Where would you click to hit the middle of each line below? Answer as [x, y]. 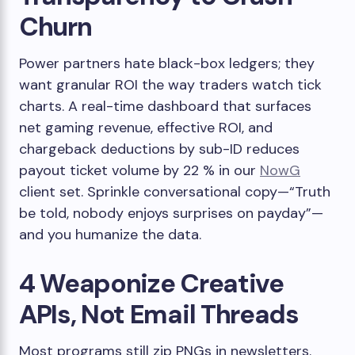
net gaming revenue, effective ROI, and [146, 128]
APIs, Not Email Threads [159, 314]
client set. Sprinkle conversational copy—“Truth [175, 192]
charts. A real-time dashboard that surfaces [165, 106]
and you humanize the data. [110, 235]
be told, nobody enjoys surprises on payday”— [171, 213]
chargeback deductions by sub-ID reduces [159, 149]
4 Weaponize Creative [151, 283]
